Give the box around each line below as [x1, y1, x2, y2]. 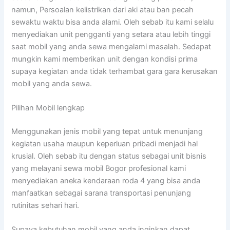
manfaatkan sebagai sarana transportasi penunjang [11, 188, 191, 198]
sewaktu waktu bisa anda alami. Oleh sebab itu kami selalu [11, 17, 214, 27]
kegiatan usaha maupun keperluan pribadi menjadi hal [11, 139, 198, 148]
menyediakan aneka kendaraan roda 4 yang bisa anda [11, 176, 201, 185]
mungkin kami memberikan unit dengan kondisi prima [11, 54, 198, 64]
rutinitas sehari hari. [11, 200, 80, 210]
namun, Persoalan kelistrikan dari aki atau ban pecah [11, 5, 194, 14]
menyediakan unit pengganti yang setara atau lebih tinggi [11, 29, 211, 39]
